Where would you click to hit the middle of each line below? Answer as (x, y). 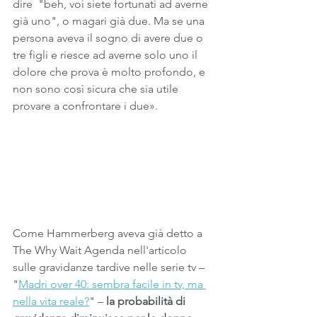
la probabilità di (147, 301)
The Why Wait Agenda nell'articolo (101, 250)
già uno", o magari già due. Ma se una (110, 21)
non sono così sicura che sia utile (97, 89)
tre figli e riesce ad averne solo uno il (106, 55)
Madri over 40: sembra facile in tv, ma (112, 284)
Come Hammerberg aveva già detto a (109, 233)
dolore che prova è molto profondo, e (110, 72)
